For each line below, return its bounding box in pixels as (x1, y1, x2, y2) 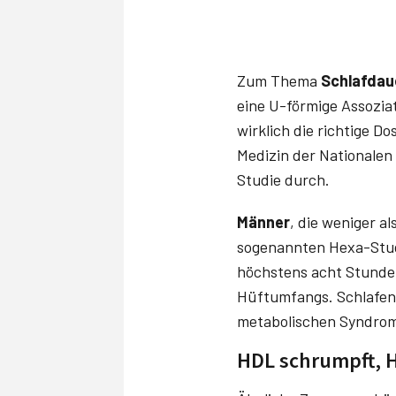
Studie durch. (237, 169, 330, 189)
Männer (237, 211, 290, 232)
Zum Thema (237, 70, 321, 90)
